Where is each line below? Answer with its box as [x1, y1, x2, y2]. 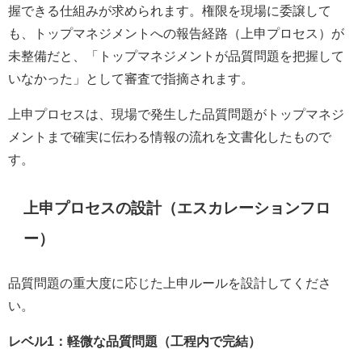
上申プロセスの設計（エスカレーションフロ [23, 200, 331, 217]
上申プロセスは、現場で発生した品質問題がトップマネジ [8, 107, 344, 120]
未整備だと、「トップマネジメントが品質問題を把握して [8, 48, 344, 62]
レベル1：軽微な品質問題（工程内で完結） [8, 335, 261, 348]
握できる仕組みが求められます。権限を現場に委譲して [8, 3, 331, 17]
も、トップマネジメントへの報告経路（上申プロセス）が [8, 26, 344, 40]
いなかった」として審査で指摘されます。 [8, 71, 254, 85]
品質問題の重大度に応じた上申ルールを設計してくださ [8, 276, 331, 290]
